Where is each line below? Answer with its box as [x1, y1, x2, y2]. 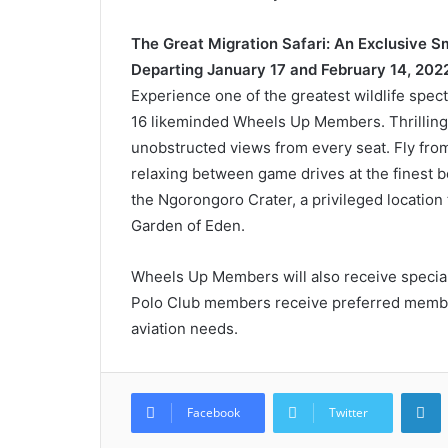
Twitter [328, 404, 368, 421]
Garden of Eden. [130, 216, 245, 235]
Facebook [186, 404, 240, 421]
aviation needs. [130, 319, 238, 338]
